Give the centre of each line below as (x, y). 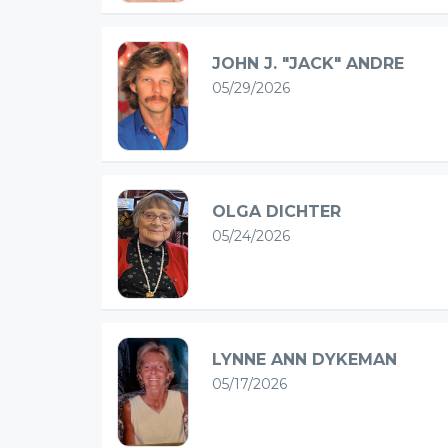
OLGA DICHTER (276, 211)
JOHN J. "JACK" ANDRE (308, 63)
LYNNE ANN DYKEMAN (304, 359)
